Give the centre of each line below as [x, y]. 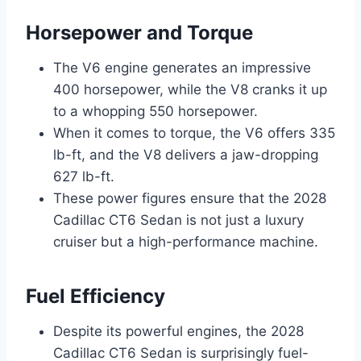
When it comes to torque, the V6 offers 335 [194, 133]
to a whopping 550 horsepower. [156, 111]
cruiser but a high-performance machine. [186, 241]
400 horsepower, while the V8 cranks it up [190, 89]
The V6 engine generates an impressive [182, 67]
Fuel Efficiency [95, 296]
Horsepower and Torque [139, 32]
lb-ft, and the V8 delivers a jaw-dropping [186, 154]
